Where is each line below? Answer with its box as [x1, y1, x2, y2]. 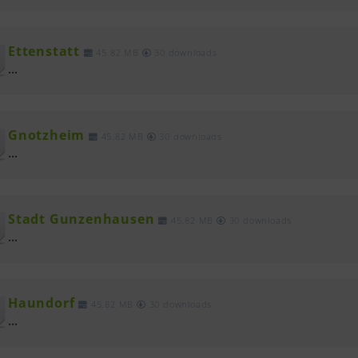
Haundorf [8, 294, 75, 312]
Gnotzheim [8, 126, 86, 145]
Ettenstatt [8, 42, 80, 61]
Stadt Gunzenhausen [8, 210, 155, 229]
